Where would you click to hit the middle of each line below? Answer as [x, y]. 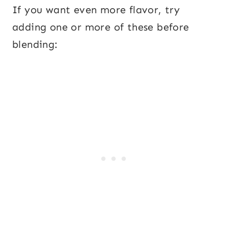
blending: [35, 44]
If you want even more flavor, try [96, 9]
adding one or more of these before [101, 27]
